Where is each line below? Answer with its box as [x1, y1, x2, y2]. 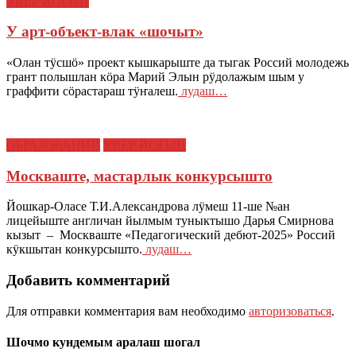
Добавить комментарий [6, 272, 170, 289]
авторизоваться [249, 304, 331, 318]
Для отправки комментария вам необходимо [6, 304, 249, 318]
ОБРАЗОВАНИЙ [6, 138, 100, 153]
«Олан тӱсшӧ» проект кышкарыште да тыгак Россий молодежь [6, 56, 349, 70]
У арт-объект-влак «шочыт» [6, 23, 203, 41]
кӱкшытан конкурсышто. [6, 242, 142, 257]
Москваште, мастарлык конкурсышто [6, 167, 273, 184]
